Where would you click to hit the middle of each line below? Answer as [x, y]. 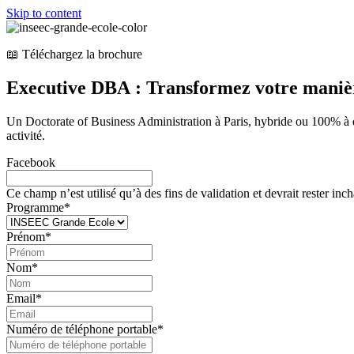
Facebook [31, 162]
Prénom [26, 236]
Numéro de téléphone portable [82, 329]
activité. [26, 135]
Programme [35, 207]
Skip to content [44, 13]
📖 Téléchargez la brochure [74, 54]
